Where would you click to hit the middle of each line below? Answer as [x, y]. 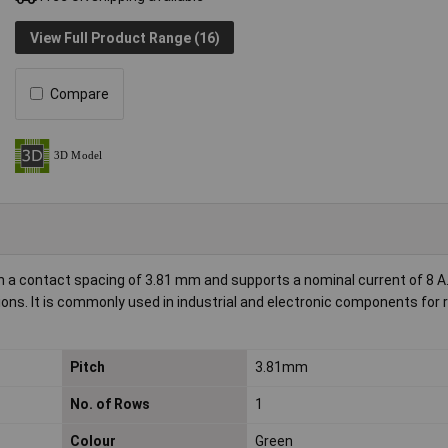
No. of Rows [109, 404]
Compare [80, 93]
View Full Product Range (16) [124, 37]
